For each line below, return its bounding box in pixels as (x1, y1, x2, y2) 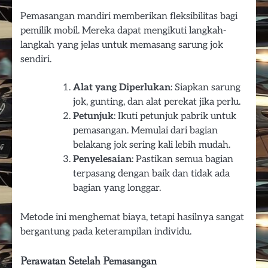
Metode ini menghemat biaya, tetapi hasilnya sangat (20, 211, 244, 224)
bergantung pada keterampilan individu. (20, 226, 191, 238)
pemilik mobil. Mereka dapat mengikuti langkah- (20, 25, 226, 37)
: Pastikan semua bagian (132, 154, 233, 166)
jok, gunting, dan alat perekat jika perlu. (73, 96, 240, 108)
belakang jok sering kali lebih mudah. (73, 139, 230, 151)
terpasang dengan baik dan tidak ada (73, 168, 230, 180)
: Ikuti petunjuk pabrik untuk (114, 111, 236, 123)
